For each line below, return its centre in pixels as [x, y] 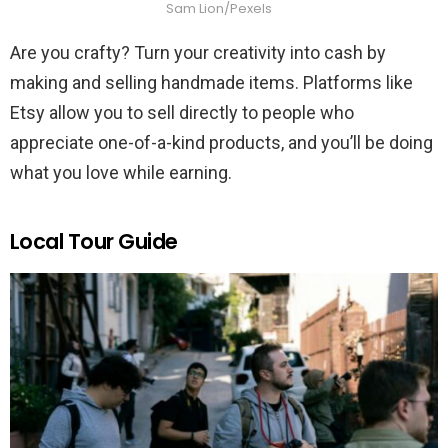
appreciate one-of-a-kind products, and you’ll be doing [221, 142]
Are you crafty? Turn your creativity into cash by [198, 52]
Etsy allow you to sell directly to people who [182, 112]
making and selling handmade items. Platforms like [211, 82]
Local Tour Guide [94, 241]
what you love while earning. [121, 172]
